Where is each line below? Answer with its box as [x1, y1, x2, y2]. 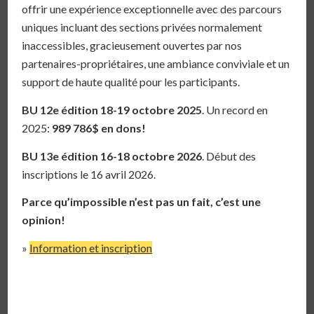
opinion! [22, 213, 66, 227]
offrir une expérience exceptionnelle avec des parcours [22, 2, 282, 16]
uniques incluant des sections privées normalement [22, 20, 263, 34]
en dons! [99, 121, 146, 135]
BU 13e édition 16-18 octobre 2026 [22, 149, 203, 163]
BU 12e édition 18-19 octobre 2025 [22, 102, 203, 116]
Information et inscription [29, 240, 153, 254]
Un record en [206, 102, 268, 116]
